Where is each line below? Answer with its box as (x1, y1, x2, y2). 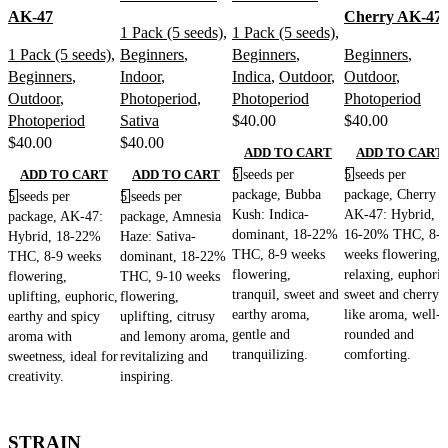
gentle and (232, 325, 290, 342)
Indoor (120, 67, 161, 85)
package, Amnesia (120, 207, 221, 224)
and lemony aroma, (120, 327, 229, 344)
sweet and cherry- (344, 285, 444, 302)
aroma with (8, 327, 72, 344)
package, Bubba (232, 185, 321, 202)
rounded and (344, 325, 414, 342)
